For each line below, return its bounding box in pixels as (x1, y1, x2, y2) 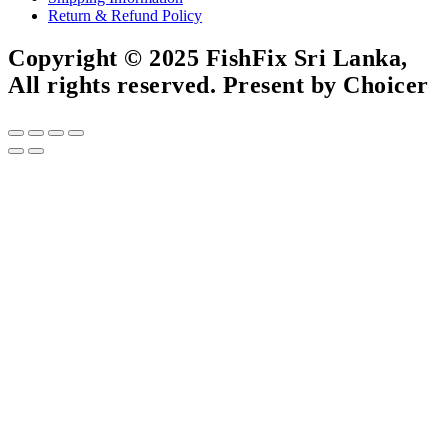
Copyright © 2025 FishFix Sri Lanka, (8, 44, 408, 71)
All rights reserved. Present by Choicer (8, 71, 429, 98)
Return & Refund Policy (48, 7, 202, 25)
